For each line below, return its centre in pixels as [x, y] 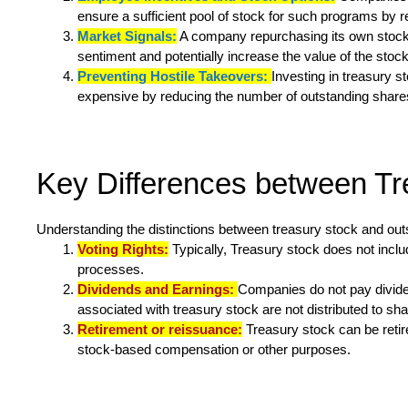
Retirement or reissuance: [160, 330]
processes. [111, 270]
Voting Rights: [123, 250]
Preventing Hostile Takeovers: [174, 76]
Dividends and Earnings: [158, 290]
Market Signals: [127, 36]
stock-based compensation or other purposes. [214, 350]
